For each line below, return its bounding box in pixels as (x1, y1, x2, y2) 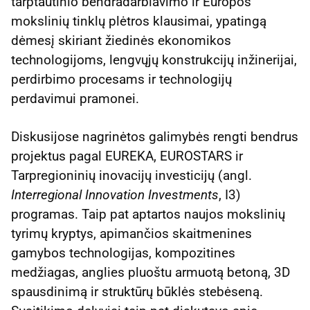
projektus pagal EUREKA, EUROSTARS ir (11, 148, 243, 165)
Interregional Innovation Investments (11, 187, 219, 203)
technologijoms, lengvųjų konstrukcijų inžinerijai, (11, 51, 297, 68)
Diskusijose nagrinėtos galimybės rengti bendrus (11, 129, 298, 145)
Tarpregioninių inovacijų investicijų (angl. (11, 167, 252, 184)
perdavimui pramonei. (11, 90, 139, 107)
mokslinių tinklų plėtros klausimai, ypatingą (11, 12, 266, 29)
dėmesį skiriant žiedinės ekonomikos (11, 32, 231, 48)
